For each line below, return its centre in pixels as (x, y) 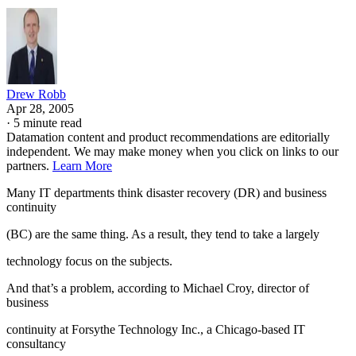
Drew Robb (36, 94)
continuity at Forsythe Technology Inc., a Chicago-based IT (156, 329)
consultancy (36, 343)
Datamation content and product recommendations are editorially (168, 137)
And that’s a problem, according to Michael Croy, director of (158, 288)
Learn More (82, 165)
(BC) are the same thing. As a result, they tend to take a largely (163, 234)
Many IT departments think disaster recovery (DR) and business (166, 192)
